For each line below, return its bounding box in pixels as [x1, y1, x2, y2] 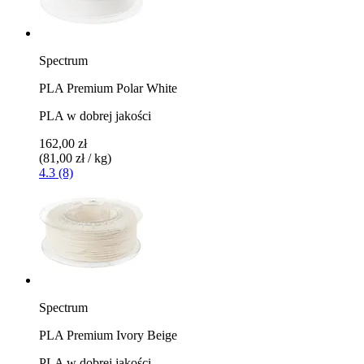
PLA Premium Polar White [39, 80, 177, 95]
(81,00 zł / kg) [39, 150, 111, 165]
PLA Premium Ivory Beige [39, 327, 177, 342]
